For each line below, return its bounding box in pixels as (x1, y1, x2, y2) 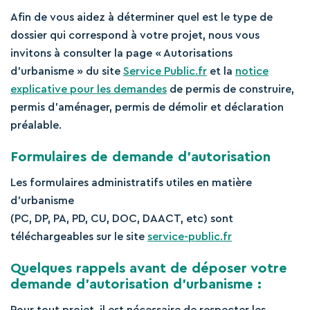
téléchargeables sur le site (10, 231, 147, 242)
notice (235, 66, 268, 77)
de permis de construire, (167, 84, 294, 95)
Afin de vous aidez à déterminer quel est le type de (10, 12, 273, 23)
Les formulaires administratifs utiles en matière (10, 177, 252, 188)
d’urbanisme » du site (10, 66, 123, 77)
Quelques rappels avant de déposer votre (10, 262, 287, 275)
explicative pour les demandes (10, 84, 167, 95)
